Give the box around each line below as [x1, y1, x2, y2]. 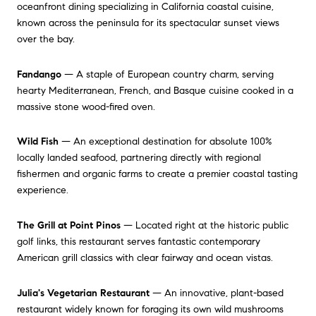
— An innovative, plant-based [150, 286, 284, 299]
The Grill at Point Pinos [17, 219, 121, 231]
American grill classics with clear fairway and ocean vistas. [17, 251, 273, 264]
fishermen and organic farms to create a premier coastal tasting [17, 168, 298, 181]
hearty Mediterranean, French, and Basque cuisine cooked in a [17, 84, 293, 97]
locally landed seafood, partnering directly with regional [17, 152, 261, 164]
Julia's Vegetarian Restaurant [17, 286, 150, 299]
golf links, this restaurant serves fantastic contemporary [17, 235, 260, 248]
